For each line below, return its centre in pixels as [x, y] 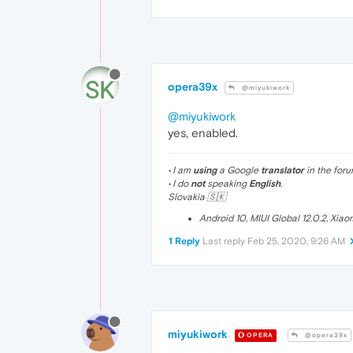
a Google [239, 170]
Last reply [225, 241]
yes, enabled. [203, 132]
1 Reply [184, 241]
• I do [179, 183]
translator [282, 170]
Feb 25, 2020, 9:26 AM [296, 241]
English [265, 183]
